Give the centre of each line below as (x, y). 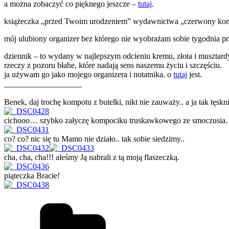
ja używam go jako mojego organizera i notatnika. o (89, 75)
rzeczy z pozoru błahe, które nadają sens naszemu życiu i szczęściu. (113, 65)
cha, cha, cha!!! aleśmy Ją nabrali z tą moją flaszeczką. (92, 157)
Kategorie (173, 202)
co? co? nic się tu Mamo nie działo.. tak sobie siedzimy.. (94, 139)
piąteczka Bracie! (32, 176)
